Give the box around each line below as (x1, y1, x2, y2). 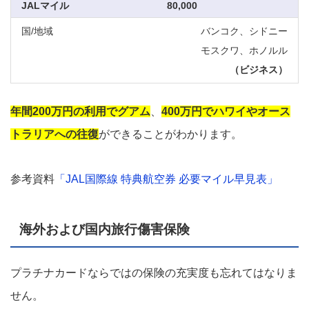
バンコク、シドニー (201, 26, 288, 37)
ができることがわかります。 (99, 128, 242, 141)
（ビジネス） (230, 64, 288, 76)
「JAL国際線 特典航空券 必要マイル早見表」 (54, 173, 278, 186)
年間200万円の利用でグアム (10, 106, 150, 118)
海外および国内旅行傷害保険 (19, 221, 190, 237)
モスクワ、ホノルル (201, 45, 288, 57)
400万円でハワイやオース (161, 106, 290, 118)
